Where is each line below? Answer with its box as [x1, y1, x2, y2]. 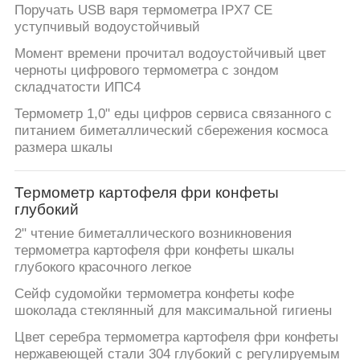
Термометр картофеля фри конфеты [14, 183, 279, 201]
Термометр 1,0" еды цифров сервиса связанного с [14, 106, 332, 122]
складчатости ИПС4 [14, 80, 141, 96]
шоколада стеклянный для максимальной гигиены [14, 303, 332, 319]
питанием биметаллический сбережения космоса [14, 123, 328, 139]
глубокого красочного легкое [14, 260, 191, 276]
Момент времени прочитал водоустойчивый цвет [14, 46, 326, 62]
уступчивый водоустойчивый [14, 19, 200, 35]
